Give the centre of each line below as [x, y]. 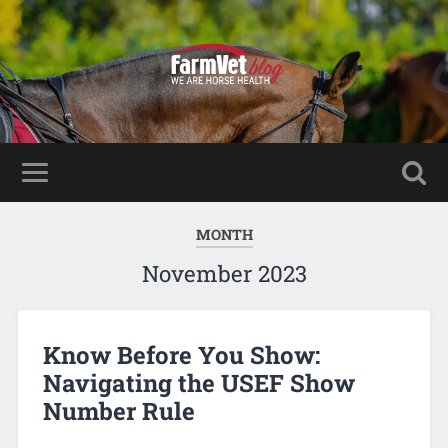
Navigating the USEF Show [198, 382]
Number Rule [118, 410]
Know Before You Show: [181, 354]
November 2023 [224, 273]
